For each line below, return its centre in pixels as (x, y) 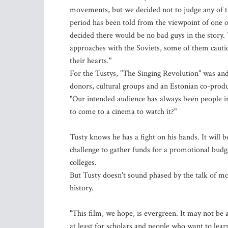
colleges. (83, 163)
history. (82, 188)
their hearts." (91, 61)
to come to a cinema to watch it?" (123, 112)
